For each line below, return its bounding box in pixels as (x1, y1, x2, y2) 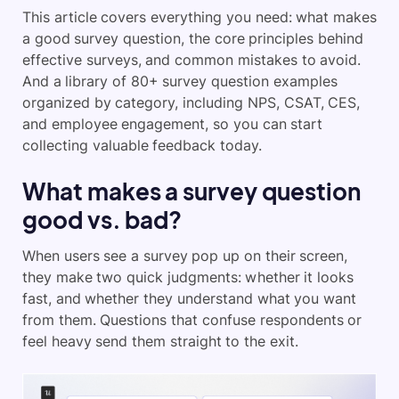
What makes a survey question (22, 176, 361, 206)
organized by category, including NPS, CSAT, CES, (22, 94, 361, 111)
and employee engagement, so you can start (22, 115, 323, 133)
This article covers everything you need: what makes (22, 8, 377, 26)
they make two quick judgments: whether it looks (22, 268, 354, 286)
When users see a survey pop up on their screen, (22, 247, 348, 265)
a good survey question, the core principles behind (22, 29, 363, 47)
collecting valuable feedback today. (22, 136, 263, 154)
